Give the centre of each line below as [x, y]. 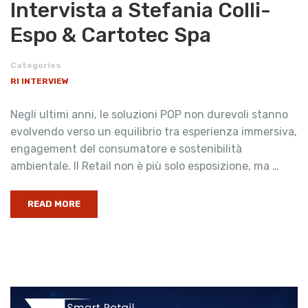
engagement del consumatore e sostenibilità [126, 149]
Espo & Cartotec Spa [111, 35]
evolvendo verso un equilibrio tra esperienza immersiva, [154, 132]
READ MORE [54, 204]
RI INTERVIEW [40, 81]
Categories [36, 65]
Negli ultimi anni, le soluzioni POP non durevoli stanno [149, 114]
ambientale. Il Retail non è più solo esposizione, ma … [145, 166]
